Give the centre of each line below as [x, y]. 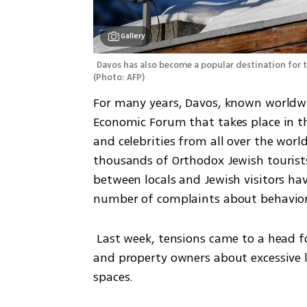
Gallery [133, 36]
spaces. [113, 277]
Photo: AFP [119, 77]
